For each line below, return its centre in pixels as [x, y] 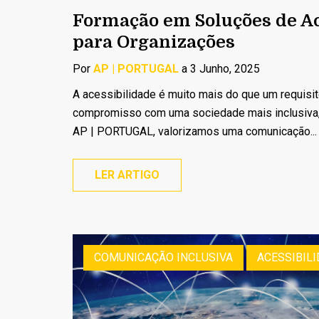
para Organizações [154, 42]
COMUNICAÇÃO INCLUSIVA [163, 257]
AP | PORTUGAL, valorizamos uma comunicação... [195, 131]
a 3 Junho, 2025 [219, 69]
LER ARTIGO [127, 175]
